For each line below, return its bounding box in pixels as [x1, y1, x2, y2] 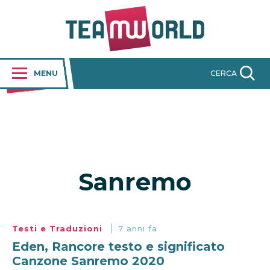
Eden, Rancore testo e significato [12, 239, 225, 254]
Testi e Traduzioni [12, 224, 105, 234]
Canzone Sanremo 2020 [12, 254, 165, 269]
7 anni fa [118, 224, 157, 234]
